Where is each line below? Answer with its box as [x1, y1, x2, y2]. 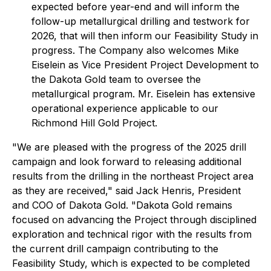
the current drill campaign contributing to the [12, 243, 218, 255]
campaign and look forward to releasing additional [12, 155, 241, 168]
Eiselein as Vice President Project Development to [31, 59, 259, 71]
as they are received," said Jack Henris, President [12, 184, 241, 197]
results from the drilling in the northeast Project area [12, 170, 253, 182]
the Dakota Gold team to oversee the [31, 73, 201, 85]
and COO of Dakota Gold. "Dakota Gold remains [12, 199, 232, 211]
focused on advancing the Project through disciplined [12, 214, 256, 226]
